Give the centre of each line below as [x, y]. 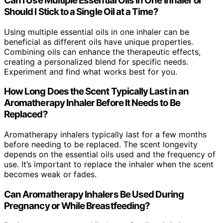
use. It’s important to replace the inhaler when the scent [109, 165]
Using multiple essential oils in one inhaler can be [97, 32]
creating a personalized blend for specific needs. [96, 61]
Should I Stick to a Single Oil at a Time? [81, 11]
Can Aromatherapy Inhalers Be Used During [94, 194]
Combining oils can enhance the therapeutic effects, [102, 52]
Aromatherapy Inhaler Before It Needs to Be [92, 103]
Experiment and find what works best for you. [91, 71]
